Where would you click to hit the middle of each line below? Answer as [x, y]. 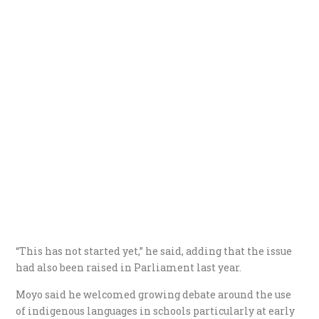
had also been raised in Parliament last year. [129, 267]
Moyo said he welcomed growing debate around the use [154, 294]
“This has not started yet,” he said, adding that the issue [154, 251]
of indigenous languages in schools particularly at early [156, 310]
